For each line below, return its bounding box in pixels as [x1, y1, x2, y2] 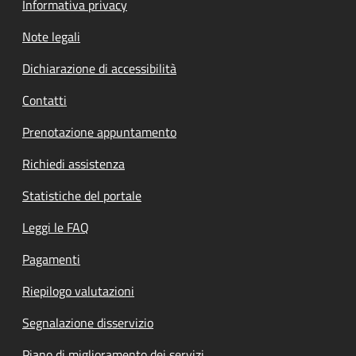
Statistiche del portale [22, 186, 141, 206]
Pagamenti [22, 250, 80, 269]
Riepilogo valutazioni [22, 281, 134, 301]
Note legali [22, 27, 80, 47]
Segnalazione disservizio [22, 313, 153, 333]
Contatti [22, 91, 67, 110]
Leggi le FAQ [22, 218, 89, 238]
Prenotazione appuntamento [22, 122, 176, 142]
